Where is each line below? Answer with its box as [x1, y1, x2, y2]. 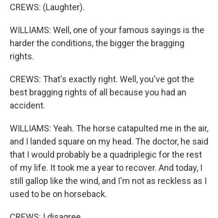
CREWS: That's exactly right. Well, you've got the [10, 74, 194, 84]
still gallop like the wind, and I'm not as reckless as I [10, 176, 207, 186]
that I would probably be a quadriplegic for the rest [10, 149, 202, 160]
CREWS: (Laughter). [10, 2, 85, 12]
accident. [10, 100, 45, 110]
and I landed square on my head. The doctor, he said [10, 136, 208, 146]
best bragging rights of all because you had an [10, 87, 186, 97]
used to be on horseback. [10, 189, 107, 199]
